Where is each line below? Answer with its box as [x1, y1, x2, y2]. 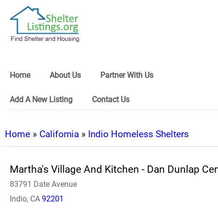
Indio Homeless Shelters [88, 128, 189, 140]
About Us [50, 71, 81, 80]
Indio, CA [10, 194, 42, 203]
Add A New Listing [10, 95, 73, 104]
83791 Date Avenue [10, 180, 77, 189]
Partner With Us [100, 71, 153, 80]
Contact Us [92, 95, 129, 104]
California [39, 128, 79, 140]
